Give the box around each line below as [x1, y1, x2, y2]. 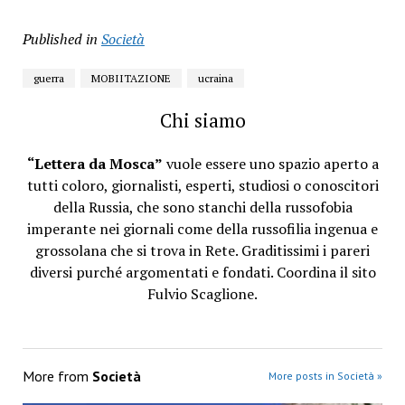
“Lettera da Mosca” [26, 154, 163, 174]
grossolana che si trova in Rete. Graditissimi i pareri [35, 240, 370, 261]
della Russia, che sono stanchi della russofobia [52, 197, 353, 218]
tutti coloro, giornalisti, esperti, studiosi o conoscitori [26, 175, 379, 196]
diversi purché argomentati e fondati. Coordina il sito [29, 262, 376, 283]
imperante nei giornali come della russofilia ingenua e [27, 219, 378, 240]
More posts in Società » [268, 369, 383, 383]
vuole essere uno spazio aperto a [162, 154, 379, 174]
